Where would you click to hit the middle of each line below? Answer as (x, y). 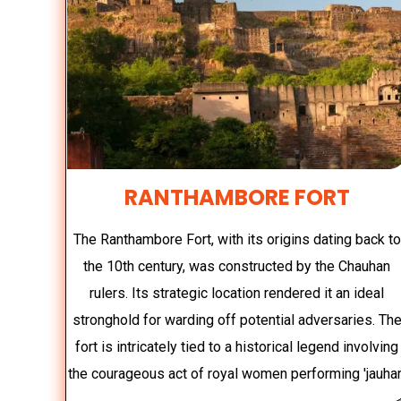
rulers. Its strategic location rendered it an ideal (237, 293)
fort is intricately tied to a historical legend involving (237, 346)
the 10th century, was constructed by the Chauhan (237, 266)
